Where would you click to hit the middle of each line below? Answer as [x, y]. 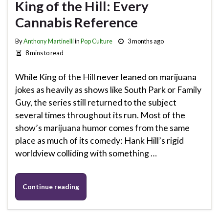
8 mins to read [44, 53]
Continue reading [51, 187]
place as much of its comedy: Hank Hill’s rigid [99, 141]
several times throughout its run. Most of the [100, 115]
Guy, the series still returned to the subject [96, 102]
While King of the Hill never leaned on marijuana [106, 77]
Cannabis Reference [77, 22]
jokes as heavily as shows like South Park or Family [108, 90]
